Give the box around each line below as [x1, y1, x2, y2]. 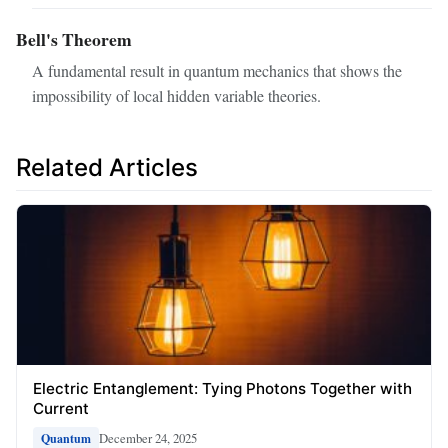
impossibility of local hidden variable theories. [32, 85, 321, 107]
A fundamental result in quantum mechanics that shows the [32, 60, 402, 82]
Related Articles [16, 153, 198, 183]
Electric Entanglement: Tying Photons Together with [33, 378, 412, 398]
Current [33, 398, 89, 418]
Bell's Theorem [16, 25, 132, 52]
